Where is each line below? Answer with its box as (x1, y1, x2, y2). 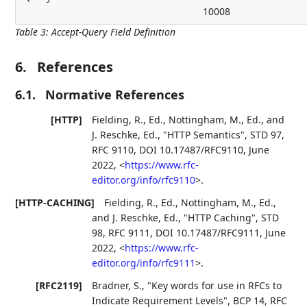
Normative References (45, 86, 185, 103)
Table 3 (15, 25, 47, 38)
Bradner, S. (92, 279, 143, 293)
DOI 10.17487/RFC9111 (156, 226, 260, 240)
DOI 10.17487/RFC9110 (139, 143, 244, 156)
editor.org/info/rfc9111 (92, 256, 196, 270)
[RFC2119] (36, 279, 83, 293)
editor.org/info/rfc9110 (92, 173, 196, 186)
